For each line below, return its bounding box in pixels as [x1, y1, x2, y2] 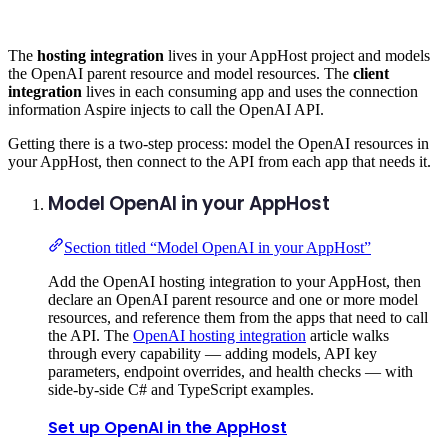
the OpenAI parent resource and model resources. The [8, 64, 353, 82]
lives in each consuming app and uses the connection [82, 82, 418, 100]
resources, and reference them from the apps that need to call [48, 309, 428, 327]
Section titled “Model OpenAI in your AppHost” [64, 239, 371, 257]
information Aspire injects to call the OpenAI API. [8, 100, 324, 118]
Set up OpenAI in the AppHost [48, 416, 287, 440]
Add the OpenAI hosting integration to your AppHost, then [48, 273, 421, 291]
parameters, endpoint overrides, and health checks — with [48, 363, 413, 381]
